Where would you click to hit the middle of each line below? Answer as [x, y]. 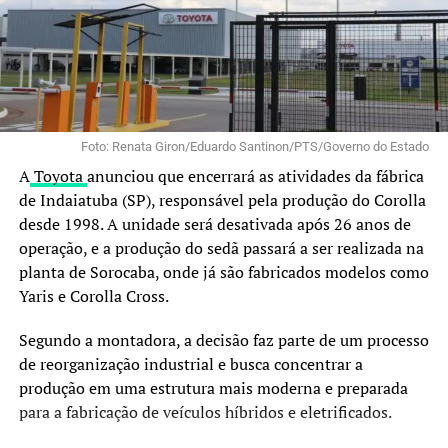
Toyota [58, 175]
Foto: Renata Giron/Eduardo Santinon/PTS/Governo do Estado [255, 146]
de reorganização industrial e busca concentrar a [190, 363]
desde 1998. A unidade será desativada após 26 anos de [214, 223]
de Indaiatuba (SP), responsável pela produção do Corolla [222, 199]
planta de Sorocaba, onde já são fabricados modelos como [223, 271]
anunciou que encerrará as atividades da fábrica [255, 175]
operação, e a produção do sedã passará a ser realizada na [221, 247]
